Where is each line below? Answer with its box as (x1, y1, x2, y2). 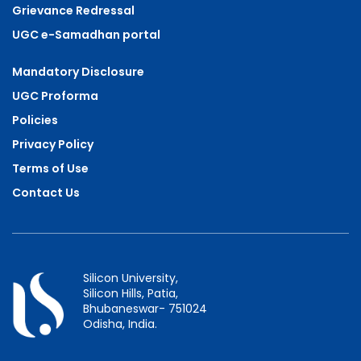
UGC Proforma (12, 87, 98, 104)
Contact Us (12, 184, 80, 201)
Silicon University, (83, 269, 178, 286)
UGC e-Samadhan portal (12, 26, 160, 43)
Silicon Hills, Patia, (83, 284, 178, 301)
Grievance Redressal (12, 2, 135, 19)
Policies (12, 111, 58, 128)
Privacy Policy (12, 135, 93, 152)
